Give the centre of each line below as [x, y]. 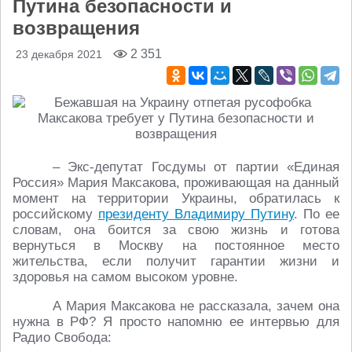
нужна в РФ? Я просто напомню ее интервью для [176, 322]
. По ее [317, 214]
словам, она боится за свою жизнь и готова [176, 230]
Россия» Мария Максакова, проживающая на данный [176, 183]
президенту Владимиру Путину [196, 214]
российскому [55, 214]
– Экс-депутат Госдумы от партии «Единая [196, 167]
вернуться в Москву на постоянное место [176, 246]
